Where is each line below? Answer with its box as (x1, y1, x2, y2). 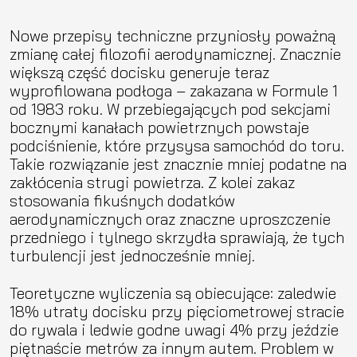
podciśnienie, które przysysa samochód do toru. (10, 135, 344, 155)
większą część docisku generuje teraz (10, 61, 269, 82)
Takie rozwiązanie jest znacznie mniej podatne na (10, 153, 347, 174)
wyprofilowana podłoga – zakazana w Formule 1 (10, 80, 338, 100)
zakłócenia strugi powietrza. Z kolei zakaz (10, 171, 295, 192)
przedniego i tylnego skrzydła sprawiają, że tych (10, 226, 344, 247)
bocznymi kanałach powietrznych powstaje (10, 116, 309, 137)
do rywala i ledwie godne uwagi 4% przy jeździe (10, 319, 339, 339)
